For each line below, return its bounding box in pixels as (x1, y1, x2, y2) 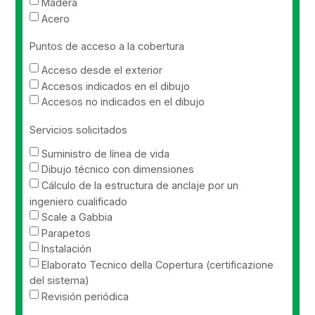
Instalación (41, 242, 92, 255)
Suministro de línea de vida (41, 147, 170, 160)
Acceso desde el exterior (41, 63, 163, 76)
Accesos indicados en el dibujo (41, 79, 191, 92)
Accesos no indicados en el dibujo (41, 95, 205, 108)
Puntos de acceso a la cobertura (30, 40, 185, 53)
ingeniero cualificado (30, 195, 128, 207)
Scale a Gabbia (41, 210, 113, 223)
